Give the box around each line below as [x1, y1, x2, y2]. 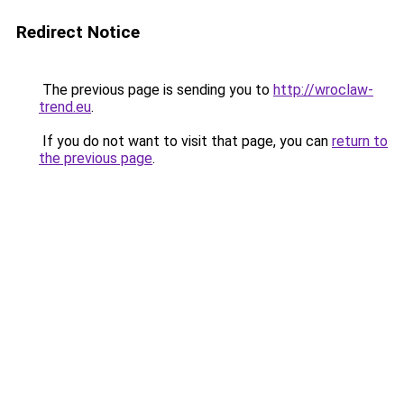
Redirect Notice [16, 22, 140, 42]
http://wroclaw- [273, 81, 373, 98]
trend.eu [39, 98, 91, 115]
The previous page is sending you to [39, 81, 273, 98]
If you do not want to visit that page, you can [39, 133, 332, 150]
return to [332, 133, 388, 150]
